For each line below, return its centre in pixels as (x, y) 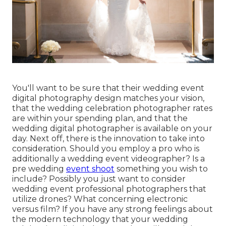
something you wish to (161, 169)
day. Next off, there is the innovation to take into (108, 139)
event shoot (90, 169)
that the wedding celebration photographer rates (112, 108)
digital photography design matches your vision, (108, 98)
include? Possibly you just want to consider (99, 179)
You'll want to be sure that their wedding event (108, 88)
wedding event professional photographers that (109, 189)
